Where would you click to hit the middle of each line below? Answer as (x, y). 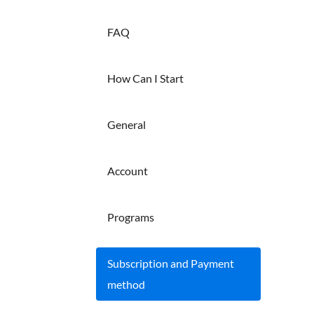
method (126, 284)
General (127, 124)
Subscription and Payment (171, 263)
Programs (131, 217)
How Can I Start (145, 78)
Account (128, 170)
